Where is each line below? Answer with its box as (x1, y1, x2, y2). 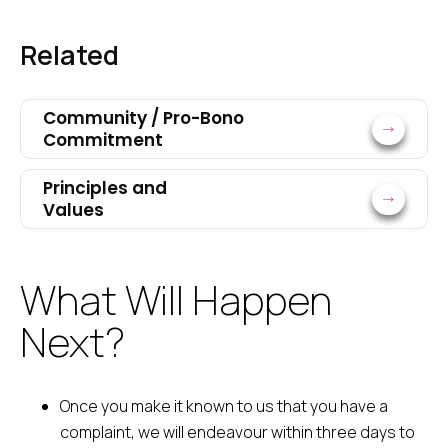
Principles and (43, 176, 167, 200)
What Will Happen (20, 272, 332, 327)
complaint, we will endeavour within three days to (60, 421, 415, 443)
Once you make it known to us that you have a (60, 395, 388, 417)
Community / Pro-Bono (43, 106, 254, 130)
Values (43, 198, 104, 222)
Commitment (43, 128, 163, 152)
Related (20, 37, 119, 73)
